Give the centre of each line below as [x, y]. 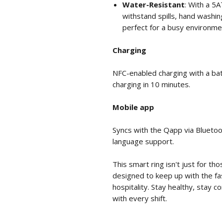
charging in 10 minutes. [151, 84]
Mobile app [133, 107]
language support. [144, 141]
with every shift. [140, 198]
